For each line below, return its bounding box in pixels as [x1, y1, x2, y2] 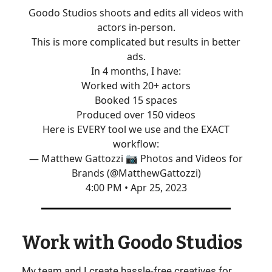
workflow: [113, 137, 159, 151]
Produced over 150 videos [76, 108, 195, 121]
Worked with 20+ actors [81, 79, 191, 92]
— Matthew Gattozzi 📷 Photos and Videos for [29, 152, 243, 165]
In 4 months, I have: [91, 64, 181, 78]
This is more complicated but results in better [32, 35, 240, 49]
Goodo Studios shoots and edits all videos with [29, 6, 243, 19]
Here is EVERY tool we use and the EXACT [42, 123, 229, 136]
